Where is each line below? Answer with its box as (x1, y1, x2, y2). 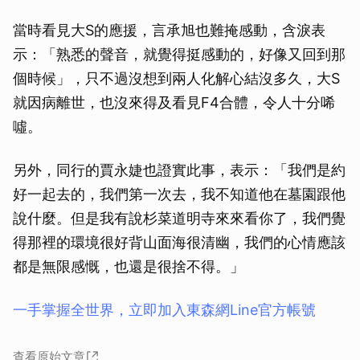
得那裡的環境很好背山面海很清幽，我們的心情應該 (13, 234, 346, 252)
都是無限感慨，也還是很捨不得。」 (13, 258, 244, 276)
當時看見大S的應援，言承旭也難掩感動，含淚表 (13, 22, 325, 39)
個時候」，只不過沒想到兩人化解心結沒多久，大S (13, 70, 340, 88)
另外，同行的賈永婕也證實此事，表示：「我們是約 (13, 162, 346, 179)
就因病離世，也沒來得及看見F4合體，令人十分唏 (13, 94, 335, 112)
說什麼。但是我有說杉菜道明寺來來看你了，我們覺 (13, 210, 346, 227)
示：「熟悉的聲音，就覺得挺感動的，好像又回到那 (13, 46, 346, 63)
